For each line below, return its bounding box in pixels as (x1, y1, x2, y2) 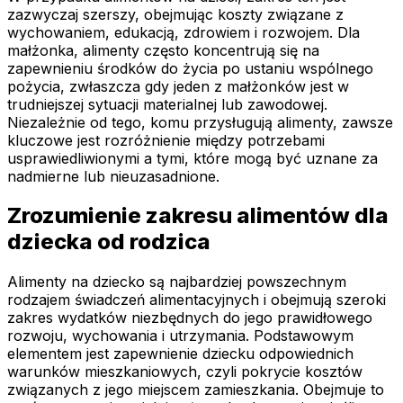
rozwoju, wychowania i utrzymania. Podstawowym (7, 327, 354, 345)
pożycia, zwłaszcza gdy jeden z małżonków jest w (7, 76, 349, 95)
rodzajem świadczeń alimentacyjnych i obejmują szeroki (7, 291, 386, 309)
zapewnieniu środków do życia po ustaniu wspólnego (7, 58, 373, 77)
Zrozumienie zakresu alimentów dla (7, 202, 389, 229)
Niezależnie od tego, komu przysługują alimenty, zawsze (7, 112, 393, 131)
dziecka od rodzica (7, 228, 210, 255)
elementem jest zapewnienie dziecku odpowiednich (7, 345, 354, 363)
